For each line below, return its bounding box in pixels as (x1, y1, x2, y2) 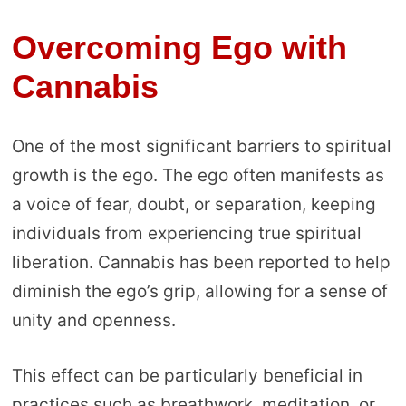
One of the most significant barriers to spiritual (11, 136, 391, 158)
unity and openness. (11, 310, 176, 332)
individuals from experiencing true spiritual (11, 223, 362, 245)
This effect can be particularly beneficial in (11, 364, 362, 386)
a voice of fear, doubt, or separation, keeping (11, 194, 376, 216)
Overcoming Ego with (11, 28, 347, 66)
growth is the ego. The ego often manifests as (11, 165, 384, 187)
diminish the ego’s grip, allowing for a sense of (11, 281, 388, 303)
